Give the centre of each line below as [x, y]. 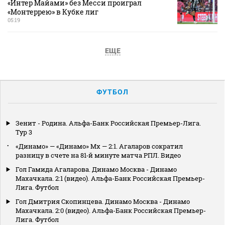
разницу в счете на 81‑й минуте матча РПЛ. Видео [98, 155]
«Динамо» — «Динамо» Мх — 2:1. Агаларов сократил [99, 146]
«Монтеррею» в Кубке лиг [53, 12]
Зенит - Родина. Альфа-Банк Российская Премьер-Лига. [108, 123]
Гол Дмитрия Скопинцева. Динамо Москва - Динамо [103, 201]
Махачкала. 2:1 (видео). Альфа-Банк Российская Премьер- [110, 178]
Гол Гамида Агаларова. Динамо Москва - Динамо [96, 169]
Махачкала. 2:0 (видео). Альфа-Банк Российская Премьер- [111, 210]
